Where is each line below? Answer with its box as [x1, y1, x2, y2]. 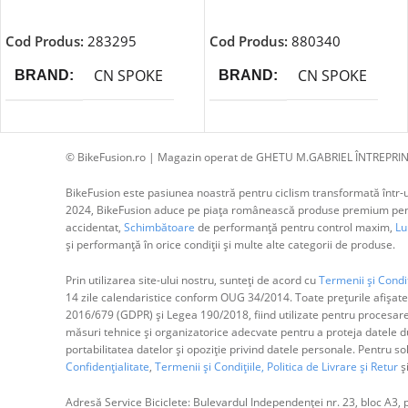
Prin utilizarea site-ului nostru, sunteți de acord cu [65, 272, 319, 289]
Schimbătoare [123, 219, 195, 236]
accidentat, [65, 219, 124, 236]
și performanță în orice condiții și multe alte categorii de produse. [65, 237, 395, 253]
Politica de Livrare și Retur [266, 359, 398, 375]
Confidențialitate [65, 359, 149, 375]
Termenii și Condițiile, [154, 359, 264, 375]
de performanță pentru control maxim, [194, 219, 393, 236]
